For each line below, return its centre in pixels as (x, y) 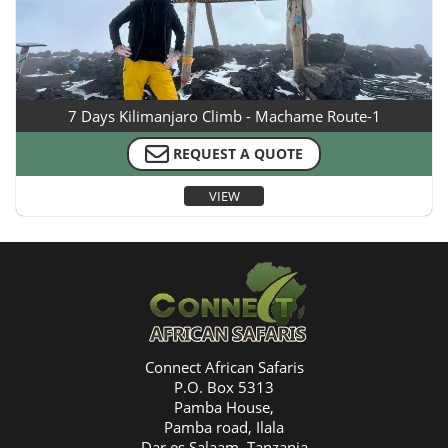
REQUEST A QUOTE (238, 154)
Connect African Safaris (224, 367)
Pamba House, (224, 407)
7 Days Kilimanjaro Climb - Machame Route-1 (224, 116)
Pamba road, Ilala (224, 427)
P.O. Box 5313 (224, 387)
